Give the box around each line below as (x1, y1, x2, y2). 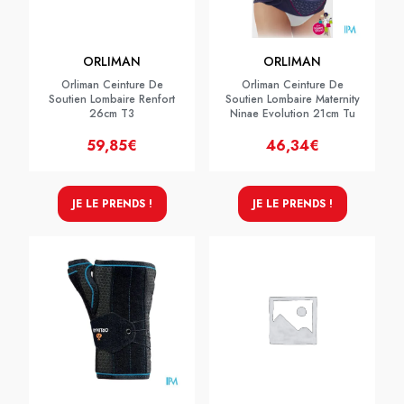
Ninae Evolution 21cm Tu (229, 106, 355, 122)
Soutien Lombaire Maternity (225, 91, 360, 107)
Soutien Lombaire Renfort (49, 91, 175, 107)
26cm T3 (89, 106, 134, 122)
